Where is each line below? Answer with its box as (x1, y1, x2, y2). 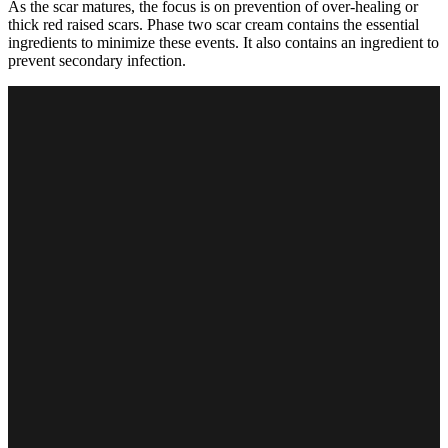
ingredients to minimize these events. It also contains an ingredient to (8, 33, 439, 51)
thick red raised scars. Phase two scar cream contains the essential (8, 15, 419, 33)
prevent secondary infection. (8, 51, 186, 69)
